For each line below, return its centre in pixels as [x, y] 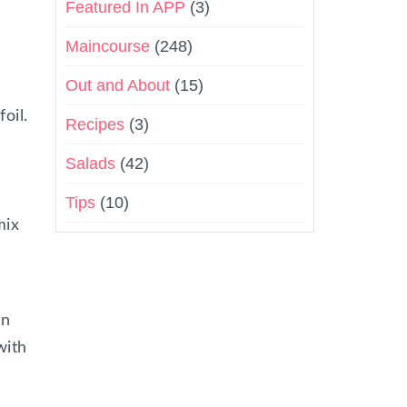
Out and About [118, 85]
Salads [90, 164]
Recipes [95, 124]
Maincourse [108, 46]
